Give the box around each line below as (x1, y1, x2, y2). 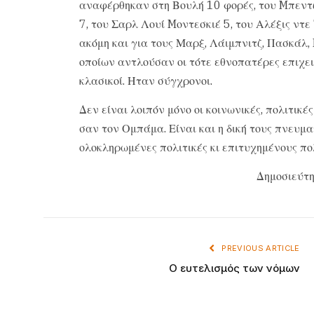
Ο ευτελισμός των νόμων (168, 261, 300, 275)
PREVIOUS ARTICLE (219, 243, 300, 254)
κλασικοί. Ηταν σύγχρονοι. (78, 73, 212, 88)
